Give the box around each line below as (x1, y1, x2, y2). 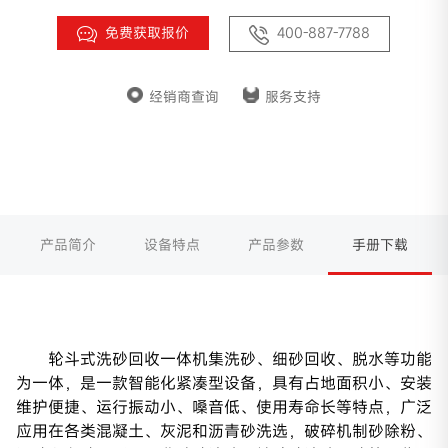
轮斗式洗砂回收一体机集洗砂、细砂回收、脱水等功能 (48, 347, 432, 370)
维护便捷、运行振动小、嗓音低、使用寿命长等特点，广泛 (16, 395, 432, 418)
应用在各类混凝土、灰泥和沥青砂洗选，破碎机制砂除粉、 (16, 419, 432, 442)
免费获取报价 (105, 23, 190, 43)
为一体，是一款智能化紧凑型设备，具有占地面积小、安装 (16, 371, 432, 394)
